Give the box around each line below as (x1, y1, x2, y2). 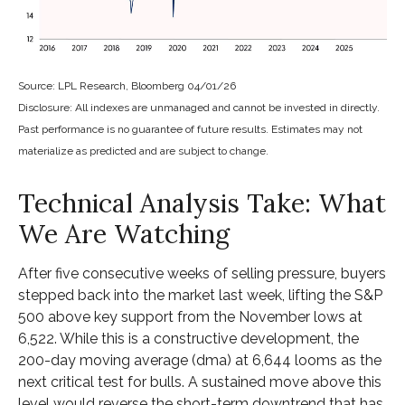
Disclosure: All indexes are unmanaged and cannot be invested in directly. (18, 100, 380, 114)
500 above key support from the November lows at (18, 307, 363, 325)
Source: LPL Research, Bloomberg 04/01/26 (18, 79, 236, 92)
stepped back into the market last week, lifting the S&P (18, 286, 382, 304)
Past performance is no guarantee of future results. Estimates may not (18, 122, 363, 136)
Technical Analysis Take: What (18, 185, 386, 220)
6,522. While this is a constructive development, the (18, 329, 359, 347)
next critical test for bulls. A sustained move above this (18, 372, 381, 391)
